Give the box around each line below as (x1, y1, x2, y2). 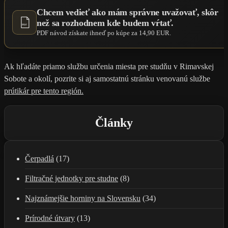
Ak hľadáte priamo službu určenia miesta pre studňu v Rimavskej (4, 62, 214, 71)
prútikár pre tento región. (4, 86, 83, 95)
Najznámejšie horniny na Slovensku (25, 193, 140, 203)
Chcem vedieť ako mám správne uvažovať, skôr (37, 7, 218, 18)
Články (95, 116, 133, 129)
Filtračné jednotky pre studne (25, 174, 118, 183)
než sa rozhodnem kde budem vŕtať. (37, 18, 174, 28)
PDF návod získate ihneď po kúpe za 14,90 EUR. (37, 29, 171, 37)
